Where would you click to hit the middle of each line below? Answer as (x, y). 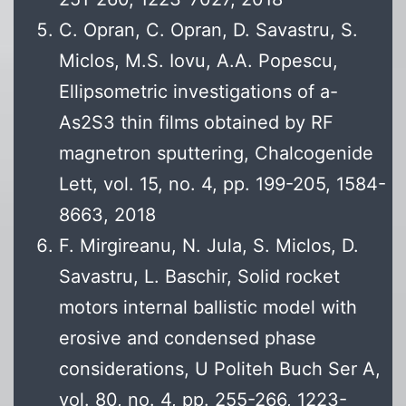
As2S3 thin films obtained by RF (196, 123)
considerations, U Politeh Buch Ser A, (220, 369)
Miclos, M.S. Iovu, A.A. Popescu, (198, 61)
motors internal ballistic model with (208, 308)
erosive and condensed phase (188, 338)
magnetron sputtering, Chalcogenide (216, 154)
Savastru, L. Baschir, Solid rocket (199, 277)
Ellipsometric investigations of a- (198, 92)
